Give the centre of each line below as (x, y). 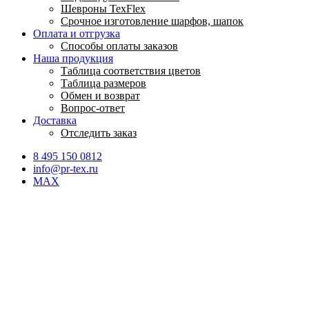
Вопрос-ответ (93, 108)
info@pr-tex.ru (66, 168)
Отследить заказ (99, 132)
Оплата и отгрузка (77, 33)
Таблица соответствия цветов (131, 70)
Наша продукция (73, 58)
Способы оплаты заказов (119, 46)
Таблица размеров (103, 83)
